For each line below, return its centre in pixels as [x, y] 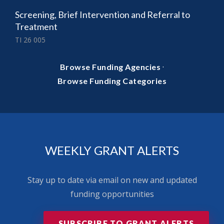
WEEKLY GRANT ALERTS [112, 150]
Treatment [36, 27]
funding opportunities [112, 194]
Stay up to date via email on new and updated [112, 180]
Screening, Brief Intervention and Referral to [102, 15]
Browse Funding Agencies [110, 67]
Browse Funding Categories [112, 81]
